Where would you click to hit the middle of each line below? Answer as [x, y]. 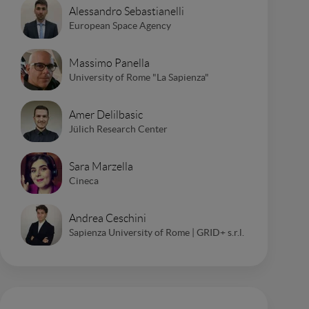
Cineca [84, 180]
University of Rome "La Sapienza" [139, 77]
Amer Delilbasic [106, 114]
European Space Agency [120, 25]
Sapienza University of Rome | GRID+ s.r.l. [157, 232]
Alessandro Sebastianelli [127, 11]
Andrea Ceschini [108, 218]
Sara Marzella [101, 166]
